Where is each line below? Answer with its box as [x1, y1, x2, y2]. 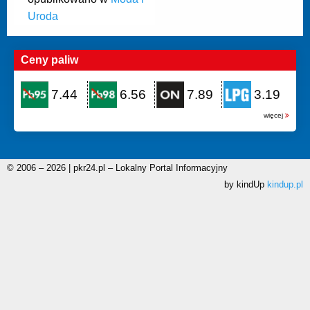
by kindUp [224, 179, 267, 190]
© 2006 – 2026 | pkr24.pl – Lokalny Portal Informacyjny [7, 163, 228, 173]
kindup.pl [267, 179, 303, 190]
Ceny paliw [21, 54, 78, 66]
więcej [264, 111, 285, 120]
